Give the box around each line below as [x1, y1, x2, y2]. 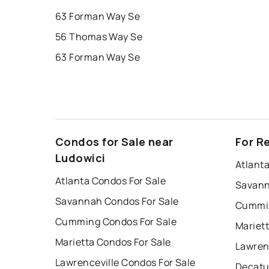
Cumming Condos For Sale [55, 215, 177, 229]
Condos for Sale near [55, 134, 174, 150]
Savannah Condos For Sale [55, 195, 179, 208]
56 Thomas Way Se [55, 30, 143, 44]
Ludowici [55, 151, 106, 166]
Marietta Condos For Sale [55, 235, 171, 249]
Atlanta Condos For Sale [55, 174, 166, 188]
